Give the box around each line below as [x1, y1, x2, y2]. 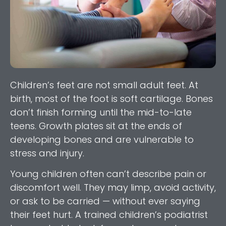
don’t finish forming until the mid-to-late [10, 106, 192, 119]
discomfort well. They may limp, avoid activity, [10, 181, 216, 194]
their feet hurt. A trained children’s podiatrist [10, 208, 208, 221]
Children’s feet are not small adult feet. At [10, 79, 198, 92]
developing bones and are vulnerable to [10, 133, 194, 146]
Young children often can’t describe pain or [10, 167, 206, 181]
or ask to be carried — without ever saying [10, 195, 200, 208]
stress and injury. [10, 147, 84, 160]
